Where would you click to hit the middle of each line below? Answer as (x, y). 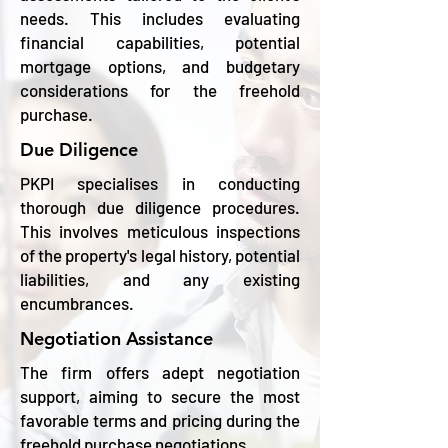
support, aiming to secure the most (160, 396)
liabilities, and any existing (160, 279)
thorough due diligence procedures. (160, 207)
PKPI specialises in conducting (160, 183)
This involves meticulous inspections (160, 231)
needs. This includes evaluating (160, 18)
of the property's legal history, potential (160, 255)
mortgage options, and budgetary (160, 66)
